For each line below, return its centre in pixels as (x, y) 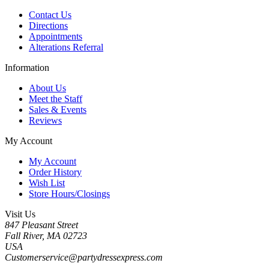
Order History (55, 172)
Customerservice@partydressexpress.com (84, 257)
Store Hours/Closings (69, 193)
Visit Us (20, 214)
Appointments (56, 36)
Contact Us (50, 14)
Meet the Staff (56, 98)
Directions (48, 25)
